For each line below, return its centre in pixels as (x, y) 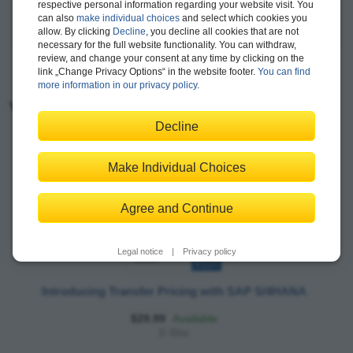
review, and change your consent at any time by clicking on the (171, 58)
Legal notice (140, 251)
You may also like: (71, 106)
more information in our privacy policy (117, 85)
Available (194, 318)
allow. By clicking (75, 32)
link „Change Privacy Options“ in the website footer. (148, 72)
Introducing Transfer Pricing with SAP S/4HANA (174, 291)
